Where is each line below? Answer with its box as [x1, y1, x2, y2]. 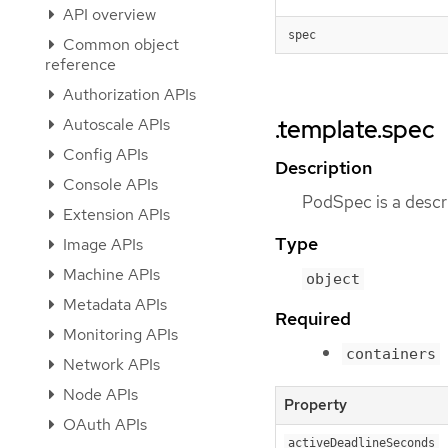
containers [346, 344, 436, 363]
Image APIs [59, 234, 143, 255]
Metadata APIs [59, 294, 167, 315]
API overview [59, 4, 156, 25]
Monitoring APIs [59, 324, 178, 345]
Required [275, 306, 351, 330]
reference [45, 54, 116, 75]
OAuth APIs [59, 414, 147, 435]
